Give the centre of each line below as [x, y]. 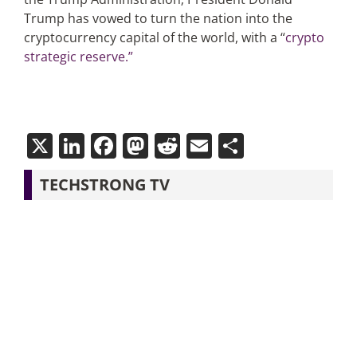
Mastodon [208, 145]
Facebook [173, 145]
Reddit [218, 145]
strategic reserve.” [78, 57]
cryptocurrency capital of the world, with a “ [154, 37]
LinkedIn [135, 145]
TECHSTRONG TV [104, 184]
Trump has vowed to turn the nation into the [158, 18]
